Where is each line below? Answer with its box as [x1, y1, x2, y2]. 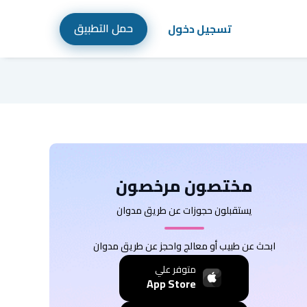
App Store [147, 273, 197, 294]
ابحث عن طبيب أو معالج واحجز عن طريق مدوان [93, 237, 275, 255]
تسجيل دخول [168, 19, 232, 39]
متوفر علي [155, 260, 197, 278]
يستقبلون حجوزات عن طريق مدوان [116, 201, 252, 219]
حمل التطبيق [74, 17, 133, 38]
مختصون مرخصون [115, 171, 253, 201]
